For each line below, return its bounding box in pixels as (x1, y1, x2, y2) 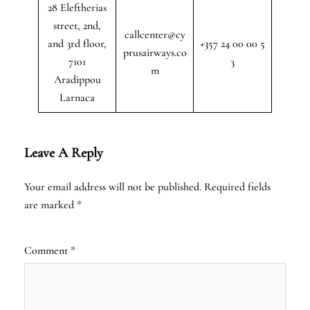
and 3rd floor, (48, 36, 107, 51)
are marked (24, 197, 77, 212)
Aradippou (53, 72, 101, 86)
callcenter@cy (124, 27, 185, 42)
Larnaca (60, 90, 95, 104)
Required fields (204, 179, 271, 194)
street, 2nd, (53, 18, 101, 33)
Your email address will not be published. (24, 179, 201, 194)
